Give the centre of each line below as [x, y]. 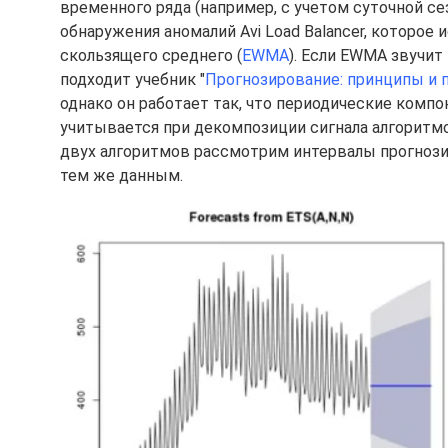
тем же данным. [121, 175]
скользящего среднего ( [151, 55]
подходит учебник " [132, 79]
